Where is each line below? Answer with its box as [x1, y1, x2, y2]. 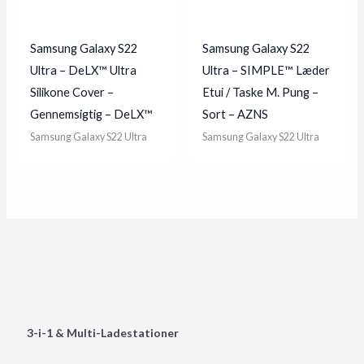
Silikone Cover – [30, 85, 115, 100]
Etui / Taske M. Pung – [202, 85, 318, 100]
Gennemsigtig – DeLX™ [30, 107, 154, 122]
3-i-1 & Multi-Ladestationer [26, 325, 179, 340]
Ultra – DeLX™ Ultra [30, 63, 137, 78]
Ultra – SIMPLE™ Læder [202, 63, 330, 78]
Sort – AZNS [202, 107, 268, 122]
